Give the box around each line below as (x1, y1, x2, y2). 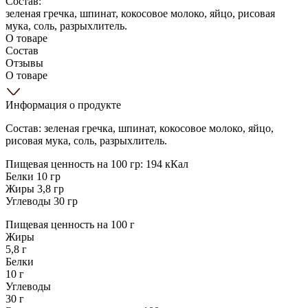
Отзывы (5, 56, 43, 69)
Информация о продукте (5, 98, 121, 111)
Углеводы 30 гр (5, 195, 78, 207)
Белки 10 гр (5, 170, 60, 182)
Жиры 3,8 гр (5, 182, 64, 195)
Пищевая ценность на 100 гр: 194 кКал (5, 157, 188, 170)
